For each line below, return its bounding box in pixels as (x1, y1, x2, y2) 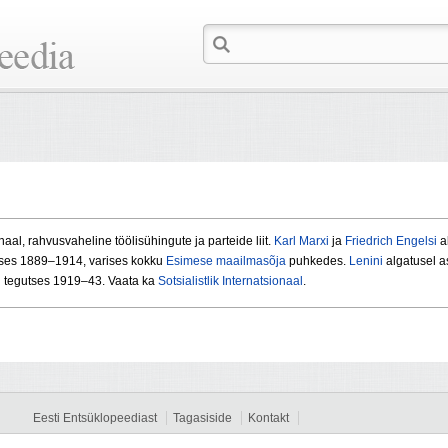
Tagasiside (173, 411, 232, 426)
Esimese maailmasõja (166, 254, 286, 269)
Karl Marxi (274, 234, 329, 249)
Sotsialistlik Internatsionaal (158, 274, 303, 289)
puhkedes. (286, 254, 349, 269)
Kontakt (248, 411, 289, 426)
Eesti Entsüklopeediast (33, 411, 157, 426)
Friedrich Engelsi (345, 234, 437, 249)
